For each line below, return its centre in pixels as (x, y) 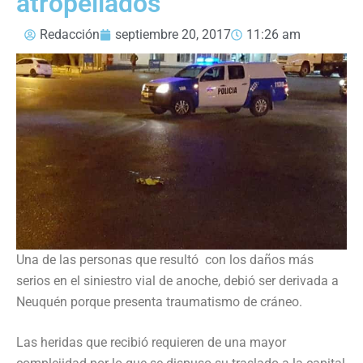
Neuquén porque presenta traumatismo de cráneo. (159, 301)
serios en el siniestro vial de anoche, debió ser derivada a (177, 280)
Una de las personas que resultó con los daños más (165, 259)
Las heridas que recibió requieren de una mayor (151, 342)
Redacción (70, 34)
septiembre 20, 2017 (173, 34)
